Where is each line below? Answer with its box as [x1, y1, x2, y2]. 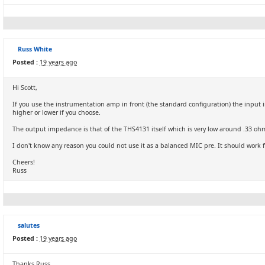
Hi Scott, [12, 83, 37, 92]
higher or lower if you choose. [12, 108, 101, 117]
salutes [18, 221, 40, 230]
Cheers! [12, 158, 35, 166]
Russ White [18, 45, 52, 53]
